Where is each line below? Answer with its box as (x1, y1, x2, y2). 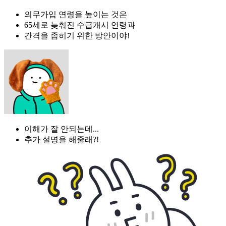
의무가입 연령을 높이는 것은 (24, 10, 127, 19)
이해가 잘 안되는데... (24, 124, 99, 133)
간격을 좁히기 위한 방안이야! (24, 31, 130, 40)
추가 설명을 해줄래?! (24, 135, 99, 144)
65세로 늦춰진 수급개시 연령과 (24, 20, 135, 29)
